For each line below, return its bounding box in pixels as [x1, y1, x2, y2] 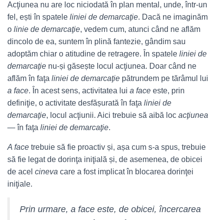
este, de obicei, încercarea [97, 204, 201, 214]
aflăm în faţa [7, 74, 52, 82]
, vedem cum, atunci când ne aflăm [80, 25, 200, 33]
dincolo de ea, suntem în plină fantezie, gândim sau [7, 37, 186, 46]
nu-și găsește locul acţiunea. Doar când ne [48, 62, 196, 70]
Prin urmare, [20, 204, 71, 214]
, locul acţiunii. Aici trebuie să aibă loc [46, 111, 178, 119]
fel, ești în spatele [7, 13, 70, 21]
